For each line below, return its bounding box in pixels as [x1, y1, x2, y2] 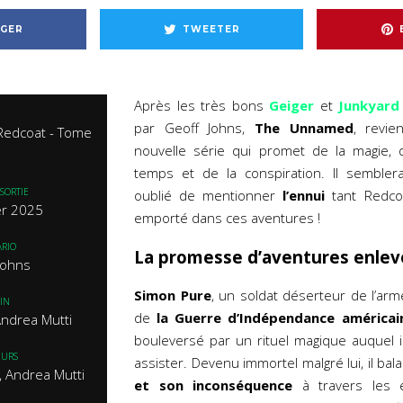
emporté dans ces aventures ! [134, 209, 320, 227]
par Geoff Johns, [134, 119, 246, 137]
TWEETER [182, 22, 240, 35]
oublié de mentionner [134, 186, 276, 204]
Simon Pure [134, 286, 211, 304]
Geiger [269, 96, 320, 114]
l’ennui [275, 186, 326, 204]
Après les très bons [134, 96, 270, 114]
